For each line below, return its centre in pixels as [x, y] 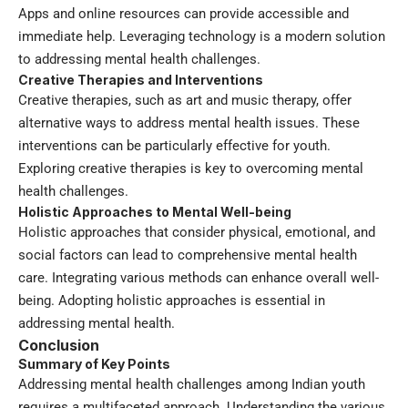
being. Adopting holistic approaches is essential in [172, 301]
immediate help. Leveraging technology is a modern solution [202, 37]
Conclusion [59, 346]
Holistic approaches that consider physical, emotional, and [197, 233]
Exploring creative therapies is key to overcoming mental [191, 169]
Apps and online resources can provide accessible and [184, 14]
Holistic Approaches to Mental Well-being [155, 212]
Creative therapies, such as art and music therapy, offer [185, 101]
